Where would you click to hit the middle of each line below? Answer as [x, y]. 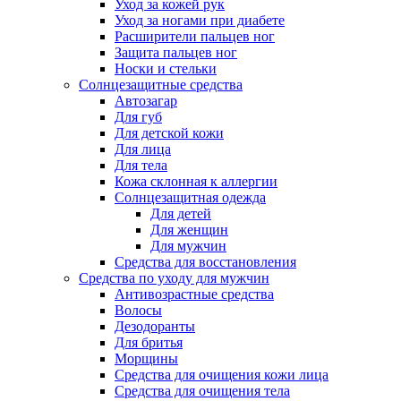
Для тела [141, 166]
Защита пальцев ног [176, 53]
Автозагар [146, 101]
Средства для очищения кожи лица [222, 375]
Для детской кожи [169, 133]
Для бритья [149, 343]
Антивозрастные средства [194, 294]
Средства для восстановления [205, 262]
